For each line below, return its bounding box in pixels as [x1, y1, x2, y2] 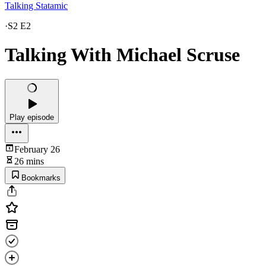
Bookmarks [21, 173, 61, 182]
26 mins [14, 156, 44, 166]
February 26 [14, 144, 60, 154]
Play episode [9, 112, 54, 122]
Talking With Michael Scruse [5, 44, 240, 66]
